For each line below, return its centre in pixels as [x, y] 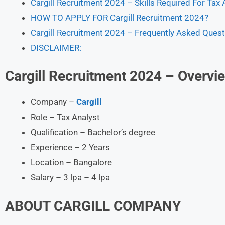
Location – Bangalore [71, 162]
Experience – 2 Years [70, 147]
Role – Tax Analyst [65, 117]
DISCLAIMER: [56, 47]
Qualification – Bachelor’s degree [93, 132]
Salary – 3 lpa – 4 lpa [70, 177]
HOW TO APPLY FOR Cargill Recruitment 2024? [120, 17]
